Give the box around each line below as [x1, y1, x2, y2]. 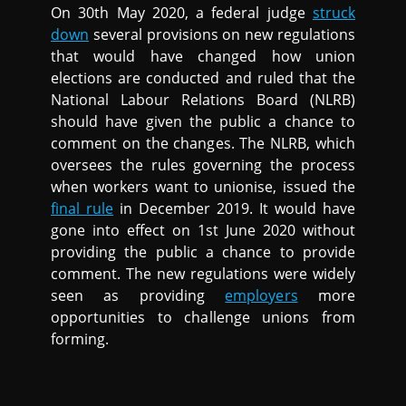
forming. [51, 328, 110, 349]
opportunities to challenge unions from [51, 306, 355, 327]
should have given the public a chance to [51, 111, 355, 131]
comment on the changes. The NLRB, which [51, 132, 355, 153]
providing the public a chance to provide [51, 241, 355, 262]
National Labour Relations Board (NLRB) [51, 89, 355, 110]
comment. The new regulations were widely [51, 263, 355, 284]
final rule [51, 198, 114, 218]
